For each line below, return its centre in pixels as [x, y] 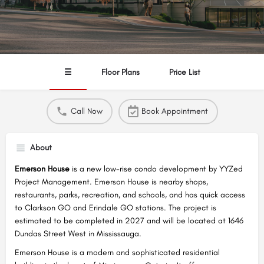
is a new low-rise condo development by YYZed [156, 169]
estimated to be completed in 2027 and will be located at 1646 [129, 221]
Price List [184, 72]
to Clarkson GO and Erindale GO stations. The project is [115, 208]
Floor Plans [120, 72]
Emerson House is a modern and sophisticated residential [117, 253]
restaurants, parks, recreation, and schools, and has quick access [130, 195]
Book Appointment [175, 111]
